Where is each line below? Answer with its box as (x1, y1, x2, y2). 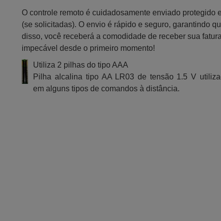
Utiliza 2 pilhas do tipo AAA (33, 61, 129, 69)
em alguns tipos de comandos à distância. (33, 84, 180, 93)
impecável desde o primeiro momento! (22, 44, 155, 52)
